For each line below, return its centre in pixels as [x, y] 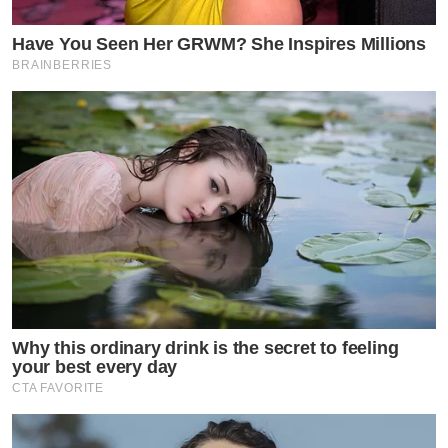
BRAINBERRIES [62, 64]
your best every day [95, 367]
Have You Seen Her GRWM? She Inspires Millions [219, 43]
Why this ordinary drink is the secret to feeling [205, 348]
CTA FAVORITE [58, 388]
